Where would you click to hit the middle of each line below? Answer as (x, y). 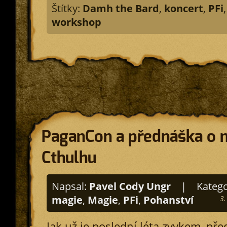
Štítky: (67, 8)
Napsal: (70, 186)
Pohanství (168, 200)
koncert (183, 8)
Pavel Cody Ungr (130, 186)
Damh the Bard (121, 8)
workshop (76, 22)
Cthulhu (69, 158)
